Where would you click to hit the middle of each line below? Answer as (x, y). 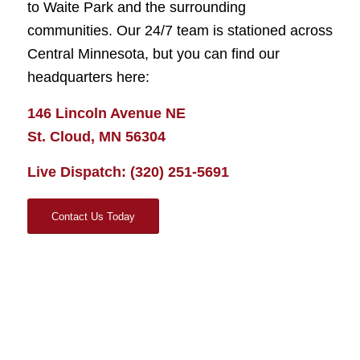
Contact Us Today (93, 217)
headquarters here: (88, 78)
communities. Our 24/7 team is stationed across (180, 31)
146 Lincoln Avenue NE (106, 113)
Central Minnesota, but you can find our (153, 54)
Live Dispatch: (78, 172)
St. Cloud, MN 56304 (96, 136)
